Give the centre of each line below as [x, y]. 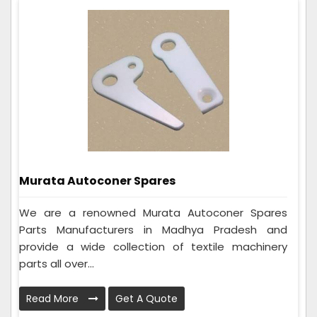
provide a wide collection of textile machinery [153, 246]
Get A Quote [146, 298]
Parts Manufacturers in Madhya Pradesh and [153, 229]
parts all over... [57, 263]
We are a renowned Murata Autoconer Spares [153, 212]
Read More [54, 298]
